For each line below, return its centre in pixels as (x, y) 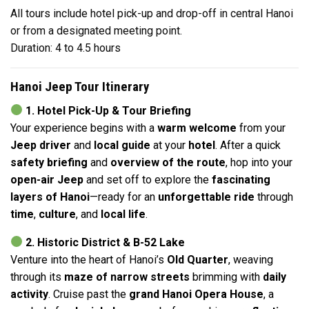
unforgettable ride (206, 197)
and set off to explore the (148, 179)
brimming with (226, 277)
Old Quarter (198, 259)
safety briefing (49, 162)
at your (169, 145)
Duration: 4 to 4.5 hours (66, 48)
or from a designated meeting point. (96, 31)
